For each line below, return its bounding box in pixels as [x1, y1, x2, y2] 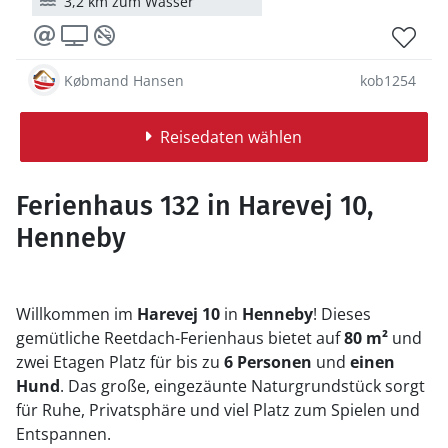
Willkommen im [16, 303, 137, 325]
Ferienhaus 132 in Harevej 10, [16, 190, 373, 222]
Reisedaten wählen [159, 126, 302, 148]
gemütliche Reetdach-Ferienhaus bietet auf [16, 327, 344, 349]
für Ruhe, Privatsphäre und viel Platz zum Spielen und [16, 399, 420, 421]
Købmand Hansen [64, 70, 184, 90]
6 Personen [220, 351, 312, 373]
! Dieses [313, 303, 371, 325]
